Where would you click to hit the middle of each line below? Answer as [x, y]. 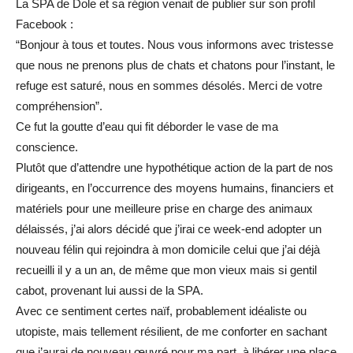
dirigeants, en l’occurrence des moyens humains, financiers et [175, 188]
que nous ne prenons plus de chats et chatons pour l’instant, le [175, 65]
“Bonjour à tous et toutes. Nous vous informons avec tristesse [175, 44]
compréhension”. [59, 106]
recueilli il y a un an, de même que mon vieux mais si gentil [166, 269]
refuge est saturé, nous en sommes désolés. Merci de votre [169, 85]
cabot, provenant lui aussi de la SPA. [110, 290]
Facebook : [45, 24]
